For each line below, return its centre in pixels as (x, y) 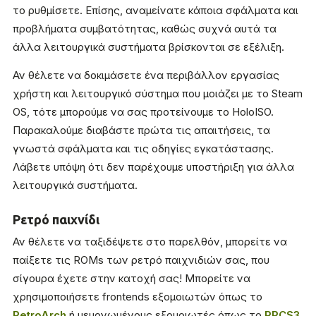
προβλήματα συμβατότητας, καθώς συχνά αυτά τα (145, 29)
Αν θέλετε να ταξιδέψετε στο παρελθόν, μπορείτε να (150, 242)
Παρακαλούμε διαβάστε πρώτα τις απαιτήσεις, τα (141, 130)
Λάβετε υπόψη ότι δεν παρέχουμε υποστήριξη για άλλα (153, 167)
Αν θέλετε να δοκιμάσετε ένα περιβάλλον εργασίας (146, 75)
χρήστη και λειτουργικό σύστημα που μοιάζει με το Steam (158, 94)
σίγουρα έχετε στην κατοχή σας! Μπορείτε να (132, 279)
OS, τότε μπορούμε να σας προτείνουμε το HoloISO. (143, 112)
